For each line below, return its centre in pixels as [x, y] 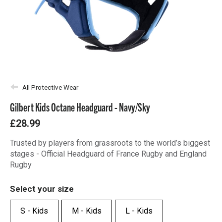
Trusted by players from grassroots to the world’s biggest [110, 143]
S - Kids [34, 211]
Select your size [42, 189]
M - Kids [87, 211]
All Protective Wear [50, 87]
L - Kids [139, 211]
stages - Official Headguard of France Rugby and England [108, 154]
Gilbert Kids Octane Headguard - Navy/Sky [80, 107]
